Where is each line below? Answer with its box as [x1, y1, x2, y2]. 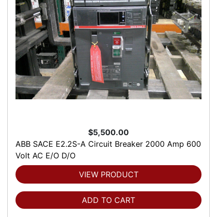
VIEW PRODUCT [78, 169, 139, 179]
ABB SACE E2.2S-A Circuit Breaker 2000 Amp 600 [15, 139, 201, 149]
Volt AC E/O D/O [15, 150, 76, 160]
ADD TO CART [82, 195, 135, 205]
